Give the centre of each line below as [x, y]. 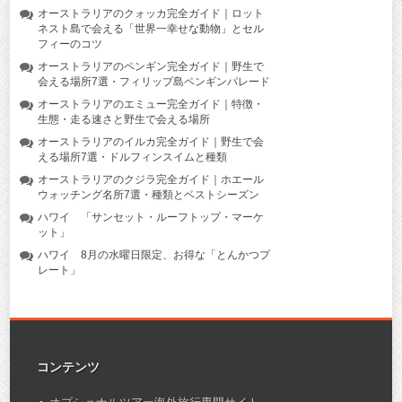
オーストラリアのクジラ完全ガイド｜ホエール [150, 179]
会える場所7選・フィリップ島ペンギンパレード [153, 81]
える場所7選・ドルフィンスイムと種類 [132, 157]
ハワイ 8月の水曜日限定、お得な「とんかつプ [153, 254]
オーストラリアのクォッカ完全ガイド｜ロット [150, 13]
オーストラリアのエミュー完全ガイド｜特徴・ [150, 104]
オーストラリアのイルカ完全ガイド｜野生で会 [150, 141]
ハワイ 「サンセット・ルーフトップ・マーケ [150, 217]
